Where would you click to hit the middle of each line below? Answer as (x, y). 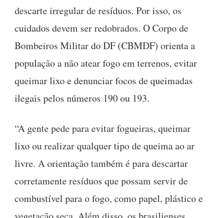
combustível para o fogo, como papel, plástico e (109, 198)
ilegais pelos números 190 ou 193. (82, 98)
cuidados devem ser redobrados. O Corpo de (101, 28)
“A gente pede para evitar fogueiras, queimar (103, 128)
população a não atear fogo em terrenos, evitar (106, 63)
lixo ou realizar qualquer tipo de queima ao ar (105, 145)
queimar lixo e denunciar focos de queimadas (104, 80)
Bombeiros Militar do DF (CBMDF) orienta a (105, 45)
